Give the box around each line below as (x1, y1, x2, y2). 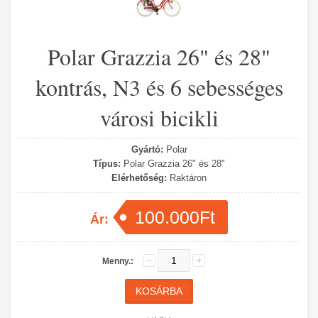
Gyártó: (131, 144, 163, 155)
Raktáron (167, 172, 207, 183)
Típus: (93, 158, 121, 169)
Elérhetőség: (111, 172, 167, 183)
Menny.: (102, 256, 133, 266)
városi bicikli (99, 102, 219, 133)
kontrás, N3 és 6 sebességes (35, 72, 283, 102)
